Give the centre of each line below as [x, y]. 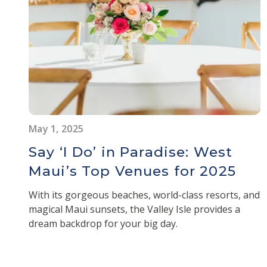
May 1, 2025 [56, 128]
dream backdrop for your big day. [104, 223]
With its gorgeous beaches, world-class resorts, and [144, 195]
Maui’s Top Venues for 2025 [132, 171]
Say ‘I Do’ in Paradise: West [131, 152]
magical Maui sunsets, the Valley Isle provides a [134, 209]
